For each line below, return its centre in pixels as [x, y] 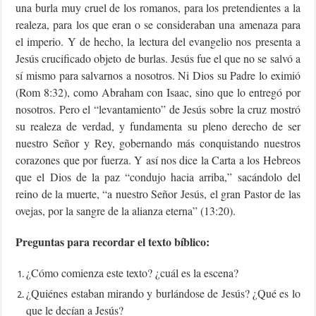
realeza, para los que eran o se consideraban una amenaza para [158, 24]
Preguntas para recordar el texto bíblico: [113, 241]
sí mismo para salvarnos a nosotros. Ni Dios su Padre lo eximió [158, 75]
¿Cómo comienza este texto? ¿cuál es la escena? [133, 272]
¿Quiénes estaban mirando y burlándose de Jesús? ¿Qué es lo [163, 293]
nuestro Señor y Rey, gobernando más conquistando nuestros [158, 142]
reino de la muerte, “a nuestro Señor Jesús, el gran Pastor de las [158, 193]
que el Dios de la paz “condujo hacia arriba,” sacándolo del [158, 176]
